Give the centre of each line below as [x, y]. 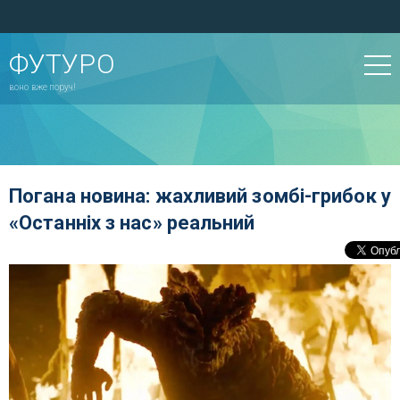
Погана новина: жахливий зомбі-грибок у [200, 196]
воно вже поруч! [43, 87]
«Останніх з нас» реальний [132, 223]
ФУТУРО [62, 64]
